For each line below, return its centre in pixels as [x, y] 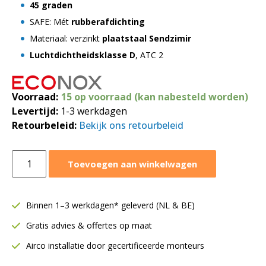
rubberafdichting [108, 22]
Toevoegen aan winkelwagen [133, 164]
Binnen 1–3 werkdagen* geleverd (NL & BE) [110, 205]
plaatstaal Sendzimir [147, 38]
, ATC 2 [149, 55]
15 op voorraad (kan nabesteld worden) [155, 96]
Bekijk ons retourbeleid [131, 125]
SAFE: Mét [50, 22]
